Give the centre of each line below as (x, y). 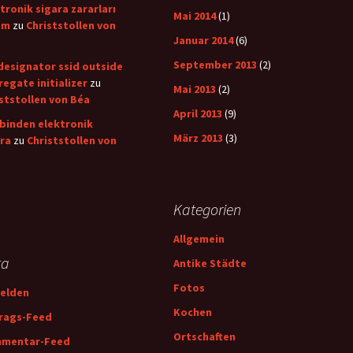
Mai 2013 (195, 89)
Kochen (193, 312)
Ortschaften (204, 336)
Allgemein (199, 239)
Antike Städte (210, 263)
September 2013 (215, 65)
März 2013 (198, 138)
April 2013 (198, 113)
